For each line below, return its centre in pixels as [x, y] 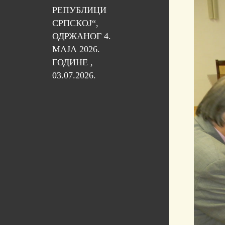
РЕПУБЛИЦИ [79, 10]
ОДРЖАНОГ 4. [81, 36]
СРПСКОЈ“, [75, 23]
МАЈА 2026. [76, 49]
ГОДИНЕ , [72, 63]
